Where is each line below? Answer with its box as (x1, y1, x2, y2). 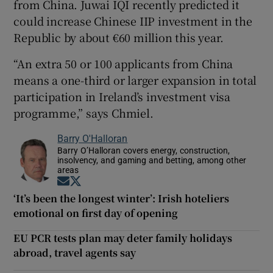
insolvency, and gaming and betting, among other (57, 155, 247, 165)
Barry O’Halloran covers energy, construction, (57, 146, 230, 155)
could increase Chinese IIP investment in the (13, 12, 252, 29)
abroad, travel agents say (13, 245, 136, 260)
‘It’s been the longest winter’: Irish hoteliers (13, 191, 230, 205)
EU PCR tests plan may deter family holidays (13, 230, 233, 245)
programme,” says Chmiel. (13, 104, 154, 121)
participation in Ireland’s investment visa (13, 88, 231, 104)
